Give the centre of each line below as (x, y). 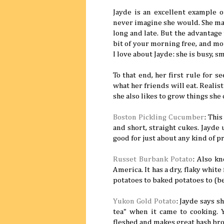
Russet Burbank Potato (153, 159)
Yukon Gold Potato (144, 201)
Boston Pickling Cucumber (159, 117)
